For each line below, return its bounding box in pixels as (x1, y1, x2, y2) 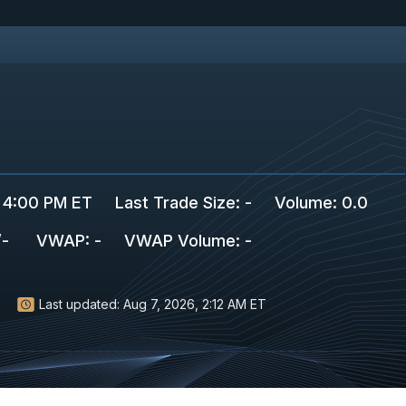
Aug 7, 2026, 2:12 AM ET (123, 296, 266, 312)
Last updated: (39, 296, 120, 312)
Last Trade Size (115, 193, 236, 212)
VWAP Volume (124, 231, 236, 250)
